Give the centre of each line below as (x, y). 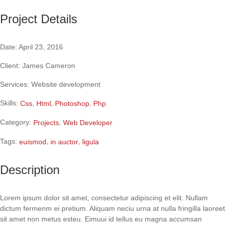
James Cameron (48, 66)
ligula (91, 142)
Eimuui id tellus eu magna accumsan (143, 219)
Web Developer (88, 122)
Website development (65, 84)
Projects (46, 122)
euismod (33, 142)
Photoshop (72, 103)
